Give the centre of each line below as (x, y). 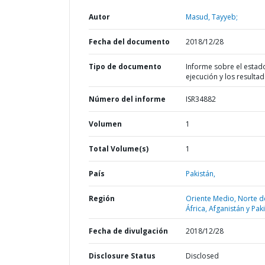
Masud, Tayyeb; (211, 17)
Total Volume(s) (119, 149)
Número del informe (127, 99)
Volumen (105, 124)
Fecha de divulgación (128, 231)
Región (102, 198)
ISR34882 (201, 99)
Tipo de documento (125, 67)
